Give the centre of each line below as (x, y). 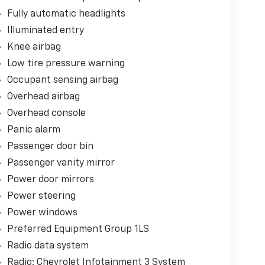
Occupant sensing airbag (62, 81)
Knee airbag (34, 48)
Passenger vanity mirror (61, 164)
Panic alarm (33, 130)
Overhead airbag (43, 97)
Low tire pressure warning (66, 64)
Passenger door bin (50, 147)
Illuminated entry (45, 31)
